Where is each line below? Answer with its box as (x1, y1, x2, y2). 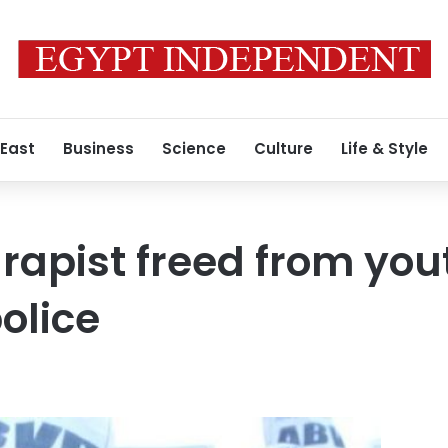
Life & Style (341, 138, 428, 159)
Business (63, 138, 134, 159)
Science (162, 138, 226, 159)
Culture (254, 138, 313, 159)
